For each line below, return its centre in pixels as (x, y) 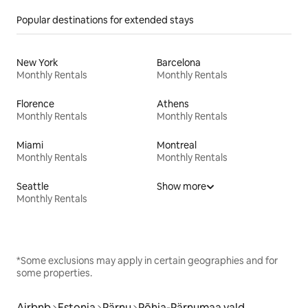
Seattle (33, 186)
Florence (35, 103)
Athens (173, 103)
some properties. (54, 273)
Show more (181, 186)
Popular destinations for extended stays (105, 20)
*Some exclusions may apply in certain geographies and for (147, 260)
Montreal (177, 145)
